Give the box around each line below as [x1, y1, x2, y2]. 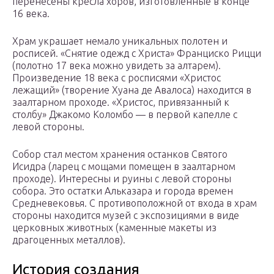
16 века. [12, 8, 50, 20]
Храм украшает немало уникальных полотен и [12, 35, 228, 47]
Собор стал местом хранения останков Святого [12, 149, 228, 160]
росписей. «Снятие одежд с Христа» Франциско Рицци [12, 48, 261, 59]
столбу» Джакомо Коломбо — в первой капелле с [12, 109, 237, 120]
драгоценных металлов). [12, 234, 125, 246]
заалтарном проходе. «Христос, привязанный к [12, 97, 229, 108]
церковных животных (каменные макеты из [12, 222, 217, 234]
